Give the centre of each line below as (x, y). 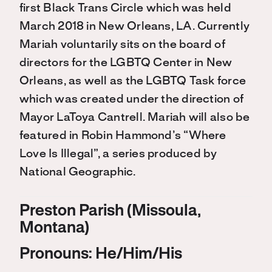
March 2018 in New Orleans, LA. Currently (135, 27)
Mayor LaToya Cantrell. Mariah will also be (135, 118)
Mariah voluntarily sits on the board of (122, 45)
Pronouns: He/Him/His (101, 255)
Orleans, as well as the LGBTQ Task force (133, 82)
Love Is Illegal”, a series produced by (118, 155)
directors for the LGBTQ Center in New (126, 63)
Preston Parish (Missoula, (110, 212)
